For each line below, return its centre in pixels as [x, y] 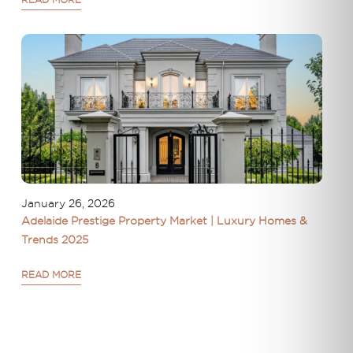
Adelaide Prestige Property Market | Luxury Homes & [164, 221]
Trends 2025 [54, 240]
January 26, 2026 [68, 204]
